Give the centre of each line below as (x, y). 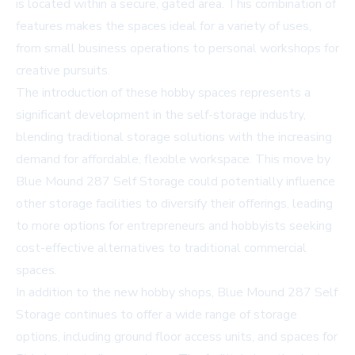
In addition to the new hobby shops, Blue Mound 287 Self (177, 292)
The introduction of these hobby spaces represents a (163, 92)
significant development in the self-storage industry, (161, 115)
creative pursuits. (63, 70)
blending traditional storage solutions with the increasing (174, 137)
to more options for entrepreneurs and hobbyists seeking (174, 225)
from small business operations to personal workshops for (177, 48)
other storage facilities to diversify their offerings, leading (174, 203)
